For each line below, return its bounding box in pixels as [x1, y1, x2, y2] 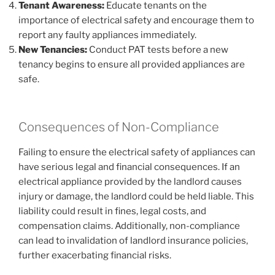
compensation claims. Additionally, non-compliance [18, 220, 240, 231]
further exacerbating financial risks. [18, 250, 171, 261]
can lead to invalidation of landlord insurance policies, [18, 235, 248, 246]
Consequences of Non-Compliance [18, 120, 219, 134]
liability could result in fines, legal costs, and [18, 206, 206, 217]
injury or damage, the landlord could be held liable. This [18, 191, 254, 202]
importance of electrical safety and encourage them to [18, 14, 254, 26]
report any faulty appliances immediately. [18, 29, 196, 41]
